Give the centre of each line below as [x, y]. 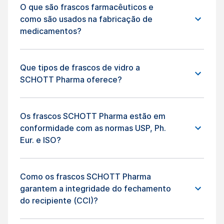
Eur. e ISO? [40, 140]
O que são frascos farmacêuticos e [87, 7]
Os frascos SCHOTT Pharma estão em [93, 116]
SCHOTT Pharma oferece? [71, 80]
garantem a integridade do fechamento [95, 189]
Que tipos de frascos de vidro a [80, 68]
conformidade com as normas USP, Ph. [93, 128]
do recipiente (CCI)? [59, 201]
